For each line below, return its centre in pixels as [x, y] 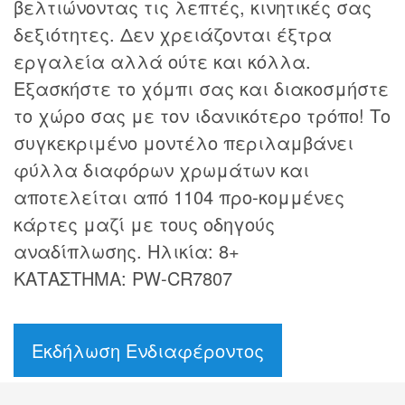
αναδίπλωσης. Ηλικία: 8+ [127, 250]
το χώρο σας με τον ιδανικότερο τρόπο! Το [202, 115]
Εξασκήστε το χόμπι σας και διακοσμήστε [201, 88]
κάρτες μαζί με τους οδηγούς [144, 223]
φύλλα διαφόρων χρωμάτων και [161, 169]
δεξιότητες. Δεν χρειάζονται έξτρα [173, 33]
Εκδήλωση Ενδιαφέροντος [148, 350]
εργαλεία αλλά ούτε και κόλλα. [162, 61]
